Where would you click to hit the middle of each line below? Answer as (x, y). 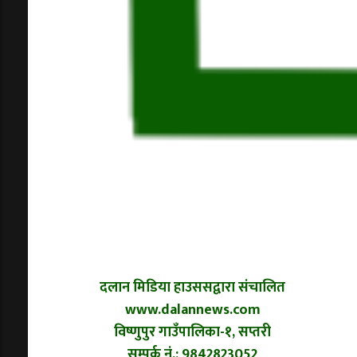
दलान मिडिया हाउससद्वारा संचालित (192, 287)
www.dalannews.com (192, 310)
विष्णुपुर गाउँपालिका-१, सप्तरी (192, 332)
